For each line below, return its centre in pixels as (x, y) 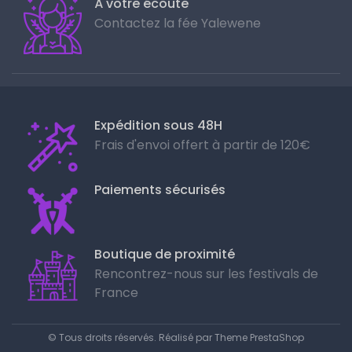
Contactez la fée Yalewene (178, 24)
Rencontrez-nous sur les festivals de (206, 274)
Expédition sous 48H (158, 126)
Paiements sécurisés (160, 190)
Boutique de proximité (165, 255)
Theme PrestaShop (259, 338)
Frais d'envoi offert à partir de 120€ (202, 145)
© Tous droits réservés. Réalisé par (131, 338)
